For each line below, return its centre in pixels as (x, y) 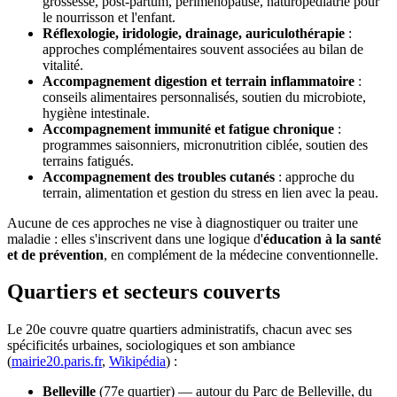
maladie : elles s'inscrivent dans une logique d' (135, 238)
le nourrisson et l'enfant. (109, 17)
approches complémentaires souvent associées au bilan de (203, 49)
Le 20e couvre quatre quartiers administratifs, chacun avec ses (179, 330)
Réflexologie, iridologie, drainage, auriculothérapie (194, 33)
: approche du (315, 176)
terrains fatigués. (88, 160)
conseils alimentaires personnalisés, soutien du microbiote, (204, 97)
